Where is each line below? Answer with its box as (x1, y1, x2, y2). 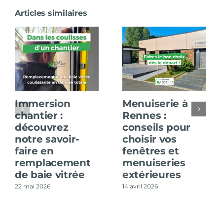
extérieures (122, 169, 181, 181)
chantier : (15, 110, 63, 122)
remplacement (15, 157, 91, 169)
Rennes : (122, 110, 166, 122)
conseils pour (122, 121, 191, 134)
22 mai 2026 (15, 182, 50, 190)
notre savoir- (15, 133, 80, 146)
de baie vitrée (15, 169, 85, 181)
